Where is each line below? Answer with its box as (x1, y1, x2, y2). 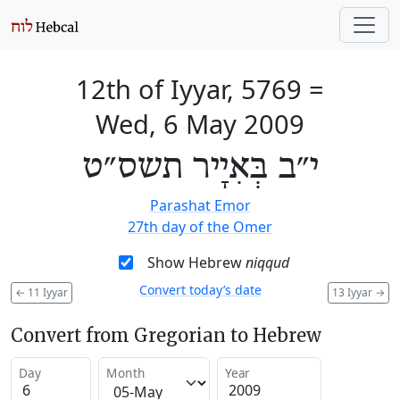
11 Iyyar (25, 284, 68, 300)
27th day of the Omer (128, 217, 272, 237)
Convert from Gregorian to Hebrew (11, 323, 321, 346)
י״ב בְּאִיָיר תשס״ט (81, 146, 319, 189)
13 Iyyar (332, 284, 375, 300)
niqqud (245, 253, 289, 272)
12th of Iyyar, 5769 (76, 71, 302, 106)
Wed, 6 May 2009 (96, 106, 304, 141)
